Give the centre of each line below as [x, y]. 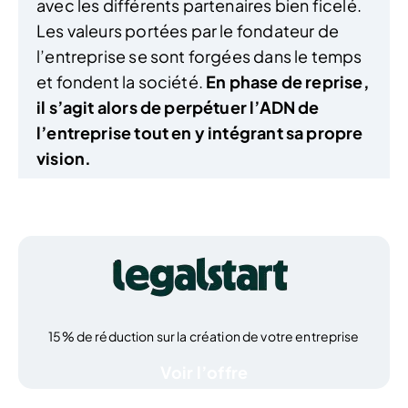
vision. [64, 158]
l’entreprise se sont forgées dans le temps [199, 56]
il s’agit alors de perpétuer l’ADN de [178, 107]
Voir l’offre [204, 372]
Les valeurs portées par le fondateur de [188, 31]
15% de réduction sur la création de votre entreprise [204, 337]
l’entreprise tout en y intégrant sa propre [200, 133]
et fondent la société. [122, 82]
